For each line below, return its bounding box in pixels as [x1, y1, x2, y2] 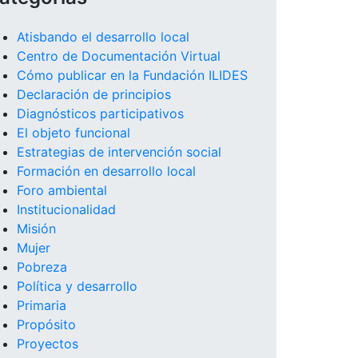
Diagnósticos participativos [17, 105, 184, 122]
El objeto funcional [17, 125, 130, 141]
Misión [17, 221, 56, 237]
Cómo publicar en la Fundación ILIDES [17, 67, 248, 84]
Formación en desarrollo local [17, 163, 196, 180]
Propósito [17, 316, 76, 333]
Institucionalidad [17, 201, 116, 218]
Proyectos [17, 336, 78, 352]
